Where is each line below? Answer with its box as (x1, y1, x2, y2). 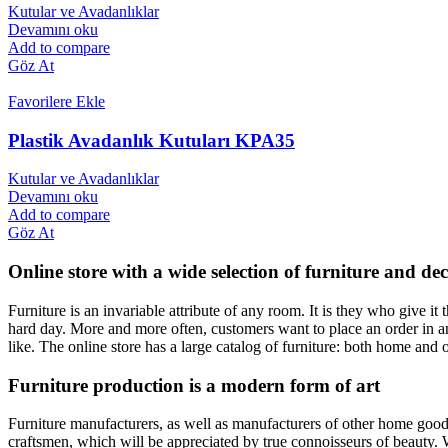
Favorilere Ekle (8, 93, 105, 110)
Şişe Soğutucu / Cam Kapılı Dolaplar (158, 148, 406, 166)
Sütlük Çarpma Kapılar (158, 220, 320, 238)
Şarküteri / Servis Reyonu (158, 40, 333, 58)
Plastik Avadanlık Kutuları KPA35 (8, 129, 295, 151)
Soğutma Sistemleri (158, 4, 288, 22)
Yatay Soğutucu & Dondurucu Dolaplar (158, 112, 429, 130)
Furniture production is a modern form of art (8, 374, 380, 396)
